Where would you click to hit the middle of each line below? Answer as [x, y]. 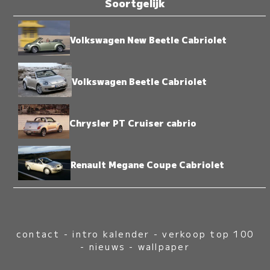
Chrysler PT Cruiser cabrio [133, 122]
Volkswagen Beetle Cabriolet [139, 81]
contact [38, 233]
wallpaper [164, 246]
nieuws [107, 246]
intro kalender [111, 233]
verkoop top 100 [208, 233]
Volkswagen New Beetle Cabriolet [149, 39]
